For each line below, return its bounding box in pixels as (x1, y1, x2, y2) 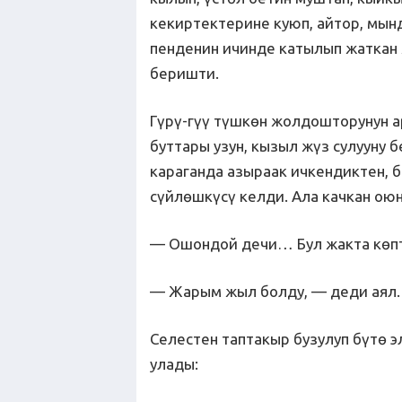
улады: (150, 355, 198, 372)
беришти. (150, 65, 223, 82)
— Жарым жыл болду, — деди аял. (150, 283, 400, 300)
